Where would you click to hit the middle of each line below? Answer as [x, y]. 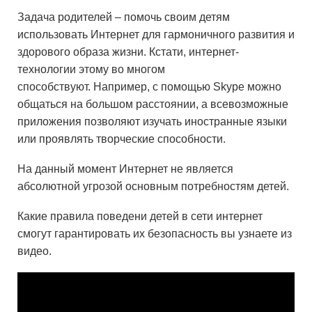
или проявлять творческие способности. [122, 139]
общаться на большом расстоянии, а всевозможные [153, 104]
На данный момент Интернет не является [125, 169]
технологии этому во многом [91, 69]
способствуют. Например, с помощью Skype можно [149, 87]
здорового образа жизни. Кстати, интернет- [128, 52]
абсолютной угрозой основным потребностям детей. [153, 186]
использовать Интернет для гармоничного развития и [156, 34]
